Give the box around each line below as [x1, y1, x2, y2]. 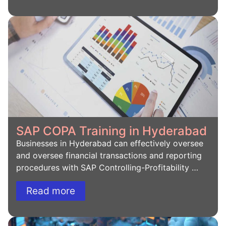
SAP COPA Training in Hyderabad [16, 124, 207, 139]
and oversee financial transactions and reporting [16, 150, 202, 161]
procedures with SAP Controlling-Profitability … [16, 162, 198, 173]
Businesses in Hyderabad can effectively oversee [16, 138, 203, 149]
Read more [26, 185, 75, 197]
